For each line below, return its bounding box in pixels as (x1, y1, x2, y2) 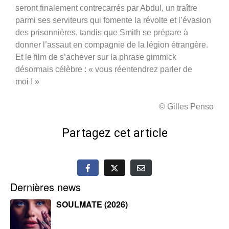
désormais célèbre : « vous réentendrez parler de (15, 64, 192, 74)
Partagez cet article (61, 126, 168, 140)
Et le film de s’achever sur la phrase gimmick (15, 52, 176, 61)
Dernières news (10, 179, 81, 194)
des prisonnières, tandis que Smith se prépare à (15, 28, 188, 37)
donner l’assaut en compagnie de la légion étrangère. (15, 40, 208, 49)
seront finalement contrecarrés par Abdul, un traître (15, 3, 197, 12)
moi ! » (15, 77, 39, 86)
